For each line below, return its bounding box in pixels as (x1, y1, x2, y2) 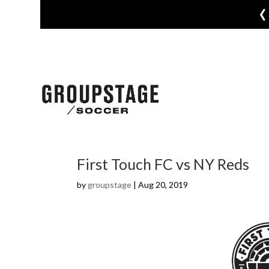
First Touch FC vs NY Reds (76, 155, 249, 173)
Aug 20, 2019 (138, 180, 188, 190)
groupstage (87, 180, 131, 190)
